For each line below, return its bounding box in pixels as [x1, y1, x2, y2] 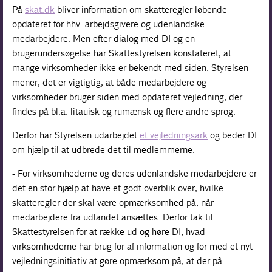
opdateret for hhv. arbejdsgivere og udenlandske [12, 18, 205, 30]
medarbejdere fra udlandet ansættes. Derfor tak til [12, 211, 214, 223]
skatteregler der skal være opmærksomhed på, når [12, 196, 214, 208]
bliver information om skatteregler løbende [55, 3, 228, 15]
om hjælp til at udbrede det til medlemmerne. [12, 143, 199, 155]
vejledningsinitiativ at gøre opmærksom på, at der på [12, 254, 223, 267]
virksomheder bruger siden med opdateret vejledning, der [12, 90, 243, 103]
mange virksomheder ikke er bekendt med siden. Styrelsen [12, 61, 249, 73]
